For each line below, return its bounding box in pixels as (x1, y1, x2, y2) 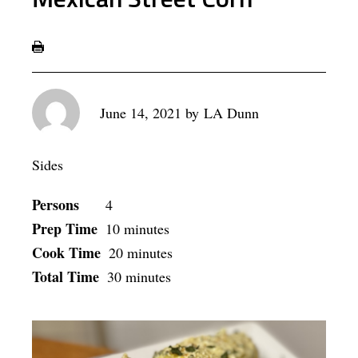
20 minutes (109, 243, 173, 263)
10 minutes (105, 219, 169, 239)
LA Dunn (204, 103, 259, 123)
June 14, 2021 (100, 103, 181, 123)
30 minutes (107, 267, 171, 287)
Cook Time (32, 242, 101, 264)
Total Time (32, 266, 99, 288)
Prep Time (32, 218, 97, 240)
